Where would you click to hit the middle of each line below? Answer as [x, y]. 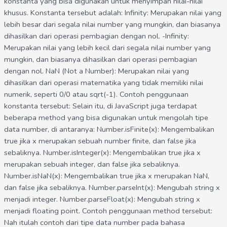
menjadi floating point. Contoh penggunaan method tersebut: [108, 211]
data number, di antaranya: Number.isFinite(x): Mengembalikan [109, 129]
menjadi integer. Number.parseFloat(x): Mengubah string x [102, 199]
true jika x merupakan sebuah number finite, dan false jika [100, 141]
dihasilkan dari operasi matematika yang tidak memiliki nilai [103, 83]
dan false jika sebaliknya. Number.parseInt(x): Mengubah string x [112, 188]
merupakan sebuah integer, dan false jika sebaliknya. [92, 164]
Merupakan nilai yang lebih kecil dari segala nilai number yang [107, 48]
